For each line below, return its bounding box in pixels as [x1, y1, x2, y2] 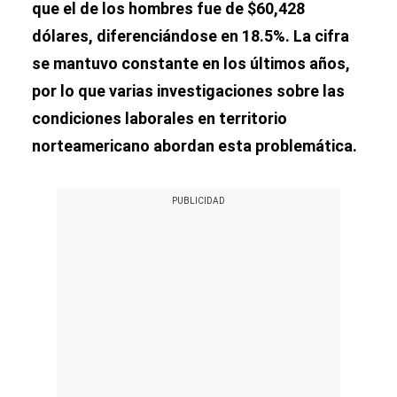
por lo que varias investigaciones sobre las [32, 82, 345, 100]
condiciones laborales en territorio [32, 109, 287, 128]
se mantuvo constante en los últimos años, [32, 54, 350, 73]
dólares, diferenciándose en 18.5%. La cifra [32, 27, 349, 45]
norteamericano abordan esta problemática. [32, 136, 357, 155]
